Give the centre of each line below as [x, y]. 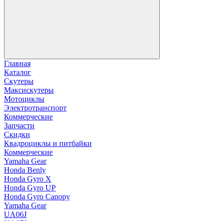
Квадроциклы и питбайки [48, 144]
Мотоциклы [24, 99]
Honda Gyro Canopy [37, 197]
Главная [17, 64]
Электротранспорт [35, 108]
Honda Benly [25, 170]
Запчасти [19, 126]
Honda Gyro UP [30, 188]
